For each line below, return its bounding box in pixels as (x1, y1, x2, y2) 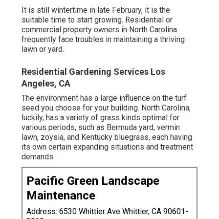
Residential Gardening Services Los (22, 66, 165, 77)
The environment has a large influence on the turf (22, 93, 187, 103)
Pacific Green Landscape (26, 174, 159, 188)
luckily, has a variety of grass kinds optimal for (22, 113, 179, 123)
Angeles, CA (22, 78, 70, 89)
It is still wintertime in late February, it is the (22, 5, 170, 15)
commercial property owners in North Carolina (22, 25, 177, 35)
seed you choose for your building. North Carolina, (22, 103, 191, 113)
